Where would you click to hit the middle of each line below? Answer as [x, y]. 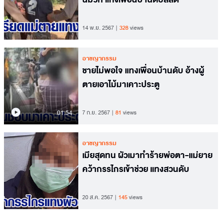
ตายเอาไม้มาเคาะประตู [121, 84]
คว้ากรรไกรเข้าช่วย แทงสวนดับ [136, 169]
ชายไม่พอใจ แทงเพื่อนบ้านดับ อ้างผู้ [143, 70]
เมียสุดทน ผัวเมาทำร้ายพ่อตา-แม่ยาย [147, 155]
